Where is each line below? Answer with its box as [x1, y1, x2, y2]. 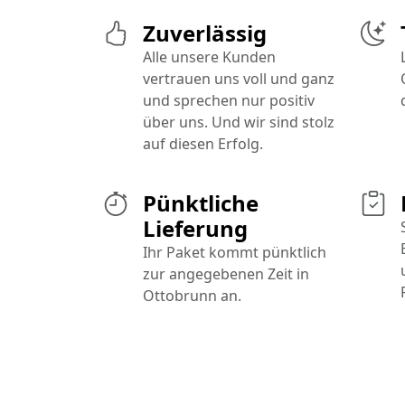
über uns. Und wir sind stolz [143, 112, 334, 133]
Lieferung [143, 213, 248, 244]
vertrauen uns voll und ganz [143, 69, 334, 89]
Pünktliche [143, 188, 259, 219]
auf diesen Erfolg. [143, 134, 263, 155]
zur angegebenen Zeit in [143, 264, 309, 285]
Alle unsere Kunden [143, 47, 276, 68]
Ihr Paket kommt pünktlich [143, 242, 326, 263]
